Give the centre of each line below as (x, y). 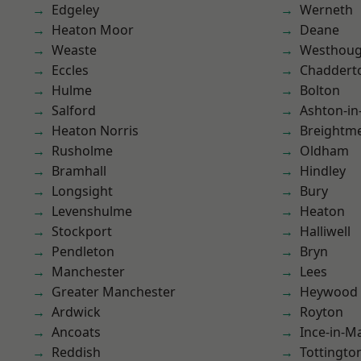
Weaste (74, 50)
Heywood (329, 292)
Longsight (82, 191)
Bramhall (79, 171)
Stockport (82, 231)
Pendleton (83, 251)
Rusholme (82, 151)
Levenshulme (92, 211)
